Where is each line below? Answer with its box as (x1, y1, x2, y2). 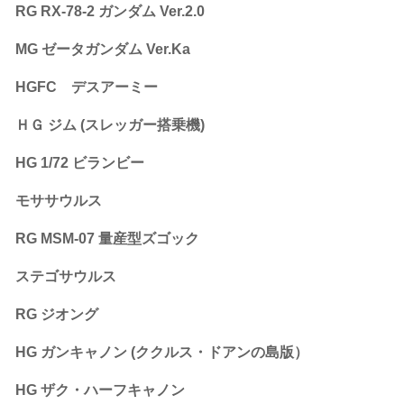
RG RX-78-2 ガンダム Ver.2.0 (15, 3, 205, 19)
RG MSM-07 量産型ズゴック (15, 230, 199, 246)
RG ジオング (15, 306, 98, 322)
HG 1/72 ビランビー (15, 154, 144, 170)
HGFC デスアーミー (15, 78, 158, 95)
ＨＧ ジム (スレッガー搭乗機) (15, 116, 205, 133)
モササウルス (15, 192, 102, 208)
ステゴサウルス (15, 268, 116, 284)
